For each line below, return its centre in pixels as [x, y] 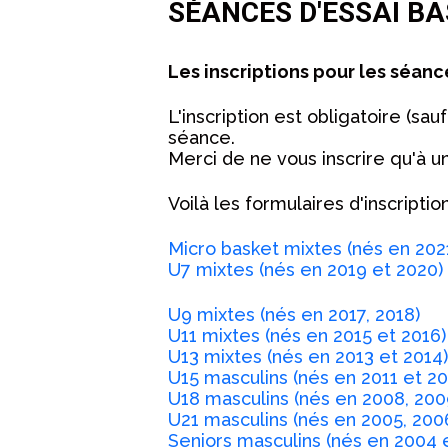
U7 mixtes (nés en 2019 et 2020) [305, 269]
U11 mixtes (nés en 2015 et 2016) [307, 335]
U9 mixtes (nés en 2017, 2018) [294, 314]
